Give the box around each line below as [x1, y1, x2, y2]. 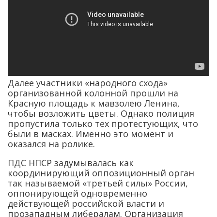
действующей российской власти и [8, 197, 164, 209]
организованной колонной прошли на [8, 87, 178, 99]
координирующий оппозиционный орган [8, 167, 194, 179]
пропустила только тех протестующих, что [8, 117, 198, 129]
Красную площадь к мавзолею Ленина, [8, 97, 180, 109]
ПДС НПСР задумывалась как [8, 156, 134, 169]
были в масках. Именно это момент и [8, 127, 173, 139]
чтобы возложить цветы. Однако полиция [8, 107, 194, 119]
